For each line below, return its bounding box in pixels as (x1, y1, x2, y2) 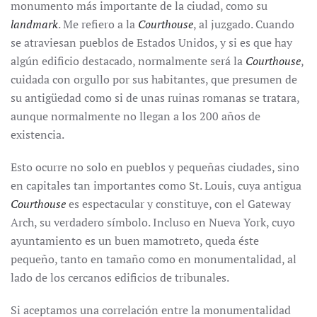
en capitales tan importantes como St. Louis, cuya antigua (11, 178, 301, 193)
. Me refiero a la (58, 16, 138, 32)
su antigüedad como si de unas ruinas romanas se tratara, (11, 90, 299, 105)
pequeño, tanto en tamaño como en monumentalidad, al (11, 251, 296, 267)
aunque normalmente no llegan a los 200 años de (11, 108, 260, 124)
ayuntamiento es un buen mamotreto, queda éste (11, 233, 259, 248)
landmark (11, 16, 58, 32)
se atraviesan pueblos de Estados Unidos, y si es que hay (11, 35, 292, 50)
